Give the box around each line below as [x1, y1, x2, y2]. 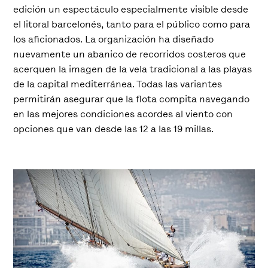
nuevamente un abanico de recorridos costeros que [13, 48, 246, 60]
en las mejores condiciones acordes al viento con [13, 108, 233, 120]
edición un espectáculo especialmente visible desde [13, 3, 249, 16]
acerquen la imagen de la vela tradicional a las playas [13, 63, 252, 75]
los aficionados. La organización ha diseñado [13, 33, 214, 45]
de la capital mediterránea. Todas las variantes [13, 78, 223, 90]
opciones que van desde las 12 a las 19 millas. [13, 123, 214, 135]
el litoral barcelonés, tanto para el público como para [13, 18, 251, 31]
